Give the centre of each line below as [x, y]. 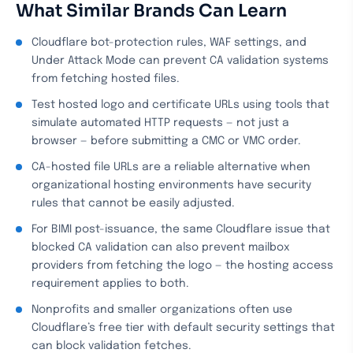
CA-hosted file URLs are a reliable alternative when [171, 167]
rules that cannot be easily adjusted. [133, 203]
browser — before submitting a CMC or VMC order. [166, 141]
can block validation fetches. [111, 346]
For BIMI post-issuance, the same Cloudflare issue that [181, 229]
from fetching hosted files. [106, 79]
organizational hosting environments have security [171, 185]
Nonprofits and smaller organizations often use [162, 310]
